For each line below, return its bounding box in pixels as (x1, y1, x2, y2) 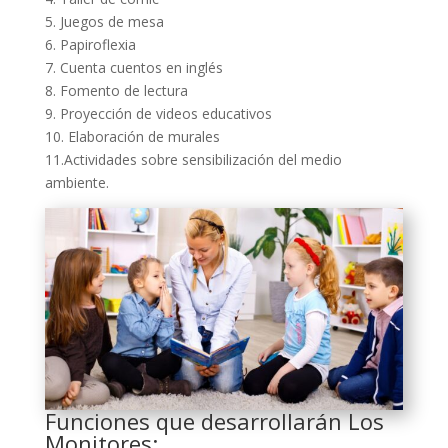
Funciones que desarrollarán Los (44, 405, 384, 436)
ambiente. (44, 173, 109, 193)
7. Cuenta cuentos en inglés (44, 58, 223, 78)
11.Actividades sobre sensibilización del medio (44, 150, 342, 170)
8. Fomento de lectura (44, 81, 188, 101)
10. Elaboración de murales (44, 127, 220, 147)
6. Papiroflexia (44, 35, 136, 55)
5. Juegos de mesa (44, 12, 164, 32)
